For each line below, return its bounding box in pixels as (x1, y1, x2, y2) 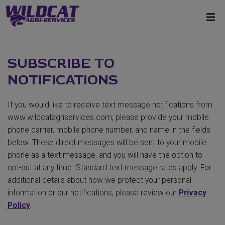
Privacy (179, 188, 206, 198)
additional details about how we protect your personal (8, 175, 191, 185)
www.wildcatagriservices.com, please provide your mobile (8, 113, 209, 123)
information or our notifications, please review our (8, 188, 179, 198)
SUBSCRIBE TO (8, 55, 115, 73)
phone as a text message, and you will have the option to (8, 150, 202, 160)
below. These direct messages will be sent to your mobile (8, 138, 206, 148)
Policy (8, 200, 30, 210)
